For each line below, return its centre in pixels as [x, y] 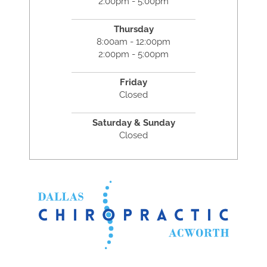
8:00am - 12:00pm [133, 41]
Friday [133, 82]
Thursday [133, 29]
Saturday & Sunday [133, 122]
